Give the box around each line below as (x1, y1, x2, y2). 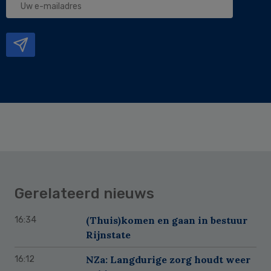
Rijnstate (86, 228, 131, 241)
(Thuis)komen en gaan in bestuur (86, 214, 247, 226)
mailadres (5, 20, 64, 35)
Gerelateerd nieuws (15, 184, 154, 202)
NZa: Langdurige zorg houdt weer (86, 253, 250, 266)
